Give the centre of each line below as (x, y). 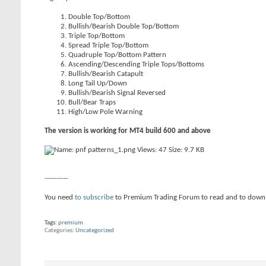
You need (60, 197)
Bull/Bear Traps (92, 102)
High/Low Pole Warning (105, 112)
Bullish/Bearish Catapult (106, 74)
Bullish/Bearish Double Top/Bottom (123, 26)
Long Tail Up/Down (98, 83)
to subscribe (94, 197)
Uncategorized (95, 231)
